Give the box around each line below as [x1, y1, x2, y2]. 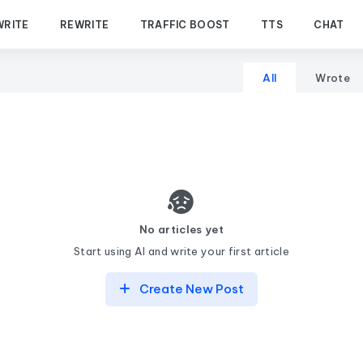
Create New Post [139, 281, 244, 297]
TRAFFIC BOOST [139, 19, 230, 31]
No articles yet [139, 223, 224, 236]
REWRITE [59, 19, 109, 31]
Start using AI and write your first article [74, 245, 289, 258]
